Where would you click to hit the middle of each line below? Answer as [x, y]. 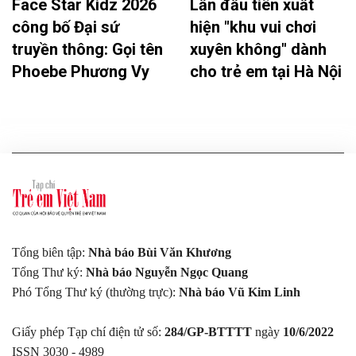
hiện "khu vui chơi [253, 27]
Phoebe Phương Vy [81, 72]
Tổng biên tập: [50, 252]
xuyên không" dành [258, 50]
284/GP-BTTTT [210, 331]
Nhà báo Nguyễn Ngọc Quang [167, 272]
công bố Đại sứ [66, 27]
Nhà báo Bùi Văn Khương [160, 252]
